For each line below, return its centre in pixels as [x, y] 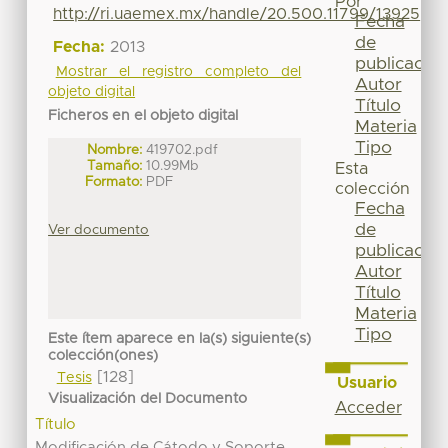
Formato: [114, 182]
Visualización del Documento [148, 399]
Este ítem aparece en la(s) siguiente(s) [180, 338]
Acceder [368, 407]
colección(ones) [103, 355]
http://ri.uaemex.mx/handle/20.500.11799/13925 [237, 14]
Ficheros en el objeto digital [143, 116]
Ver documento [99, 230]
